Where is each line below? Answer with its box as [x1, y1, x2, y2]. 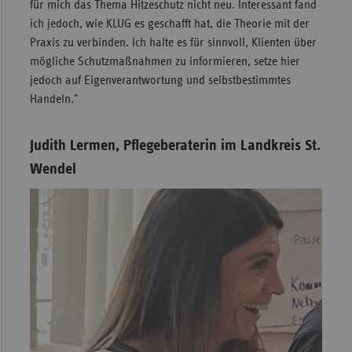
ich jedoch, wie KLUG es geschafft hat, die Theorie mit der [29, 16, 310, 30]
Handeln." [29, 92, 78, 105]
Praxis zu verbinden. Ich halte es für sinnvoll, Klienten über [29, 35, 317, 49]
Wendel [29, 160, 76, 177]
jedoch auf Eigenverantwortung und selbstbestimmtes [29, 73, 291, 86]
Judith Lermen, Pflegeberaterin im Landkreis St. [29, 137, 321, 153]
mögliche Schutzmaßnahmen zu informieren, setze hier [29, 54, 300, 68]
